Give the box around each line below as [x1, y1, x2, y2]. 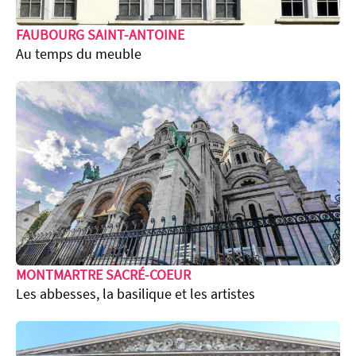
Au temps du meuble [16, 45, 141, 64]
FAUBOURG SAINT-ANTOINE [16, 26, 184, 44]
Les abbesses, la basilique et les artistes [16, 285, 255, 304]
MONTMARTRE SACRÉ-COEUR [16, 266, 191, 284]
